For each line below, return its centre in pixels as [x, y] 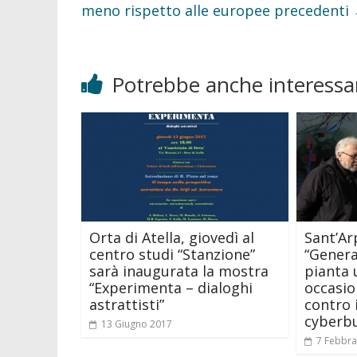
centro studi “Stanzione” [172, 254]
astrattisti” [127, 304]
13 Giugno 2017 [137, 324]
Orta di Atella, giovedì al [172, 237]
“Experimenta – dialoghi [171, 287]
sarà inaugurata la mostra [179, 271]
